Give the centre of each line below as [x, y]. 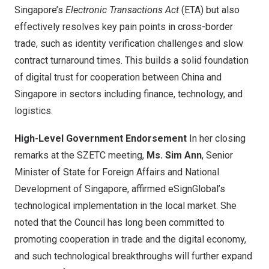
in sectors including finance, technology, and [150, 94]
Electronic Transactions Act [122, 10]
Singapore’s [39, 10]
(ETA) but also [209, 10]
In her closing [216, 138]
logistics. [34, 111]
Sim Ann [183, 155]
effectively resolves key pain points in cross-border [124, 27]
